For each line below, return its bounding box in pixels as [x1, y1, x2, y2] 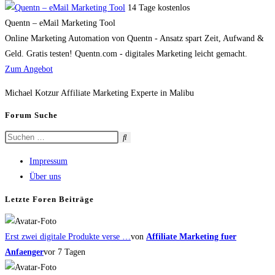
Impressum [29, 157, 68, 166]
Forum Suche [5, 110, 58, 120]
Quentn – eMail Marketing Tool [5, 18, 115, 28]
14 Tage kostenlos [128, 2, 190, 12]
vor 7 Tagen [44, 247, 85, 257]
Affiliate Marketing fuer [146, 231, 236, 241]
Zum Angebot [5, 64, 53, 74]
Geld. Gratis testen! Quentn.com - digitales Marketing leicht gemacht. [5, 48, 247, 58]
